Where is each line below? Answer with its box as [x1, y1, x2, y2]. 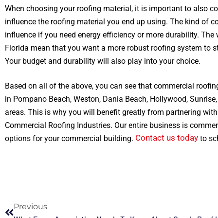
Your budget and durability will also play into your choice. [5, 56, 200, 66]
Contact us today [135, 133, 198, 143]
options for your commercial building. [5, 134, 135, 143]
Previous [14, 202, 47, 211]
